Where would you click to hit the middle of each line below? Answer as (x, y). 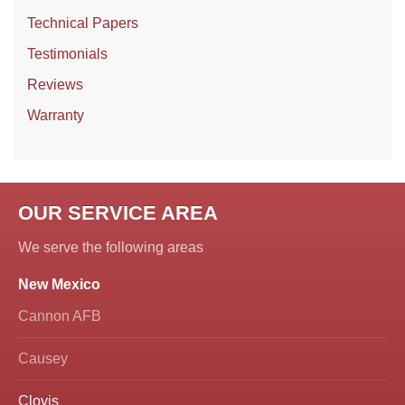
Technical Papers (83, 24)
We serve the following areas (111, 248)
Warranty (56, 116)
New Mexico (59, 285)
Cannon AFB (60, 316)
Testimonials (67, 54)
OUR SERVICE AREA (118, 213)
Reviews (55, 85)
